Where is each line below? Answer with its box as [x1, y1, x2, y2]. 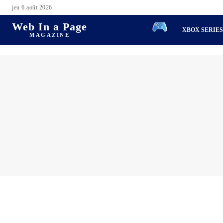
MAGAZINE [29, 31, 70, 38]
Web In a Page [12, 20, 87, 33]
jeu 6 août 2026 [12, 4, 52, 11]
